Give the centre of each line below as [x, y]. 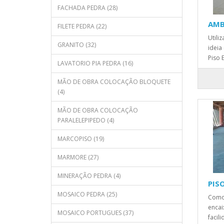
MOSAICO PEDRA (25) [87, 194]
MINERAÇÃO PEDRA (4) [89, 176]
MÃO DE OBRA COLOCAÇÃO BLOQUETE [114, 82]
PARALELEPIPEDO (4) [86, 120]
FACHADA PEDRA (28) [87, 8]
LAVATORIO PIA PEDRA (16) [95, 63]
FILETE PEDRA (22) [82, 26]
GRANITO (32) [77, 45]
